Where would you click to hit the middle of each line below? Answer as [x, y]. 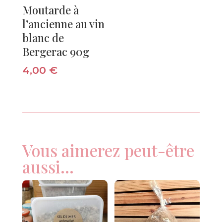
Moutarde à [50, 10]
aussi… [48, 167]
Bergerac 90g [55, 51]
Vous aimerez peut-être [108, 150]
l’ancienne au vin [63, 24]
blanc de [43, 37]
